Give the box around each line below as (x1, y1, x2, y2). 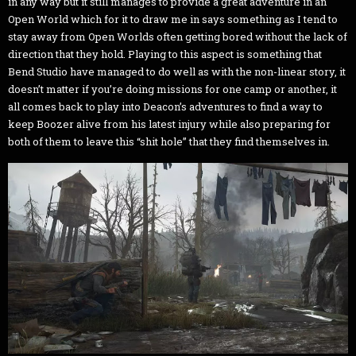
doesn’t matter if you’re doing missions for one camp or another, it (8, 81, 337, 96)
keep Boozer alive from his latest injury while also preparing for (8, 116, 331, 131)
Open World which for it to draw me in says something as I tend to (8, 11, 338, 26)
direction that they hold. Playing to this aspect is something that (8, 46, 322, 61)
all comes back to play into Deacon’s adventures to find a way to (8, 99, 323, 114)
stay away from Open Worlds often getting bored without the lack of (8, 29, 347, 44)
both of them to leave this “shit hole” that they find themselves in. (8, 133, 330, 149)
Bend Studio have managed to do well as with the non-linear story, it (8, 64, 346, 79)
